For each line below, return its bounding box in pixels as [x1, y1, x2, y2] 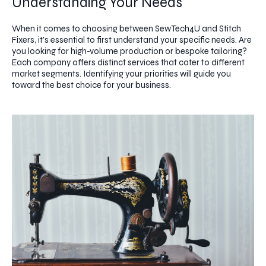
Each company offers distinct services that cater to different [12, 58, 245, 68]
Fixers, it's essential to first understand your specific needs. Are [12, 35, 252, 45]
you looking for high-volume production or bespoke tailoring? [12, 46, 247, 56]
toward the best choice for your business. [12, 80, 171, 90]
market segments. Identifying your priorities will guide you [12, 69, 231, 79]
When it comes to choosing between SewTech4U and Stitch [12, 24, 241, 34]
